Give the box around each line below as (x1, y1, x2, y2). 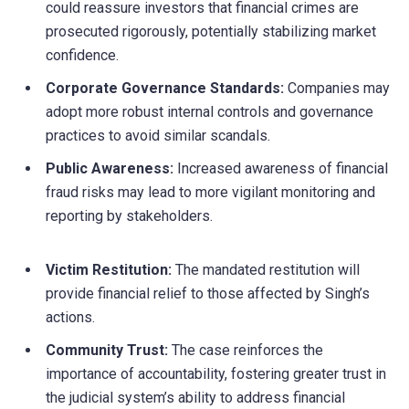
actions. (46, 309, 95, 327)
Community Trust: (46, 341, 168, 360)
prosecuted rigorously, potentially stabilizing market (46, 23, 376, 41)
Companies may (284, 79, 390, 98)
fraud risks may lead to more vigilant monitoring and (46, 184, 375, 202)
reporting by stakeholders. (46, 207, 213, 225)
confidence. (46, 47, 119, 65)
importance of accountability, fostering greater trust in (46, 365, 386, 383)
